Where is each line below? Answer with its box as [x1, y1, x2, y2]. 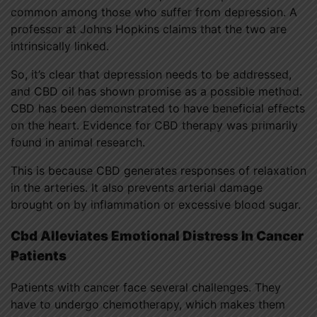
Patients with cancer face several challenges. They [11, 280, 281, 295]
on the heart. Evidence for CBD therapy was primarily [11, 117, 298, 132]
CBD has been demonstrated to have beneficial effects [11, 100, 305, 115]
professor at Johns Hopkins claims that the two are [11, 21, 287, 36]
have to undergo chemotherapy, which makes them [11, 297, 285, 312]
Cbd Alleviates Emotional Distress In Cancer [11, 227, 304, 244]
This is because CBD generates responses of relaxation [11, 163, 306, 178]
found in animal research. [11, 134, 145, 149]
